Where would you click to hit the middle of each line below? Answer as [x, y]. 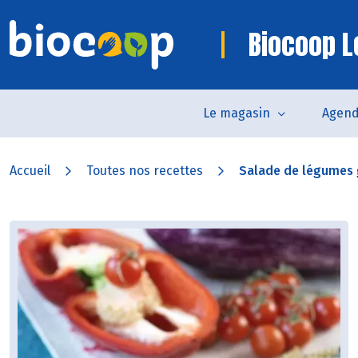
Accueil [30, 171]
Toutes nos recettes [145, 171]
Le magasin [236, 113]
